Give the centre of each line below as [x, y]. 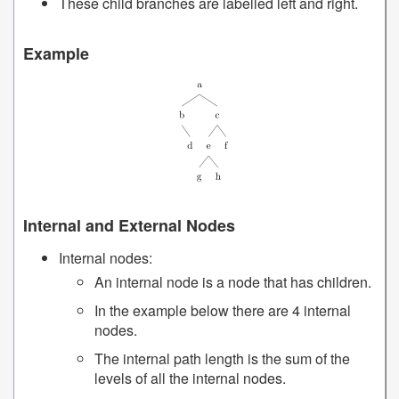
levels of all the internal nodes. [190, 379]
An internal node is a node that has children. [233, 282]
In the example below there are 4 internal [223, 311]
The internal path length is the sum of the [222, 359]
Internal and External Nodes [129, 226]
